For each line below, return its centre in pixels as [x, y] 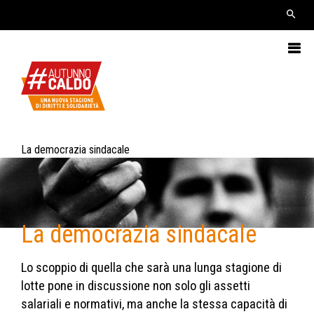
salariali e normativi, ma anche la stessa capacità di [154, 304]
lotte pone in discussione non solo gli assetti [136, 286]
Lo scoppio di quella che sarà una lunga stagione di [151, 267]
